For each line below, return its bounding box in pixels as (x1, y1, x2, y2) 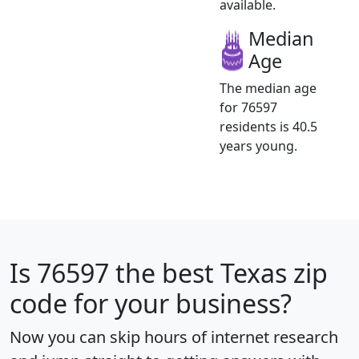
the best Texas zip (109, 255, 328, 290)
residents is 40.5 (220, 117, 317, 135)
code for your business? (10, 285, 292, 321)
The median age (220, 79, 317, 97)
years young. (220, 136, 297, 155)
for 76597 (220, 98, 277, 116)
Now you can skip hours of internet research (10, 325, 338, 348)
